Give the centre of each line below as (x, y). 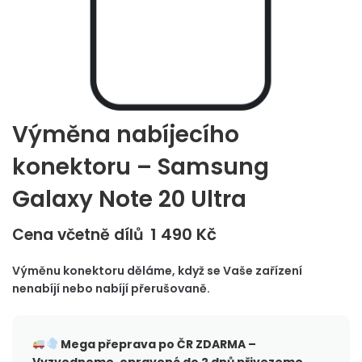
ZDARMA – (224, 344)
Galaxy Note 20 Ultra (129, 199)
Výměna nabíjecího (126, 135)
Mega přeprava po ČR (125, 344)
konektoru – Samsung (141, 167)
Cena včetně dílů (78, 235)
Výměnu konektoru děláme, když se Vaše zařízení (157, 271)
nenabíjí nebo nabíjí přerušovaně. (111, 288)
